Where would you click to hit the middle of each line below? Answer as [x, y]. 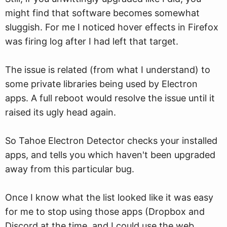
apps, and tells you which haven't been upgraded [110, 155]
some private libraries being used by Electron [101, 84]
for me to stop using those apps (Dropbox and [105, 212]
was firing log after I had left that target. [92, 41]
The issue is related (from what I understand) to [108, 70]
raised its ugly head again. [61, 112]
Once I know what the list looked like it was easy [109, 197]
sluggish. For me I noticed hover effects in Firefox [112, 27]
